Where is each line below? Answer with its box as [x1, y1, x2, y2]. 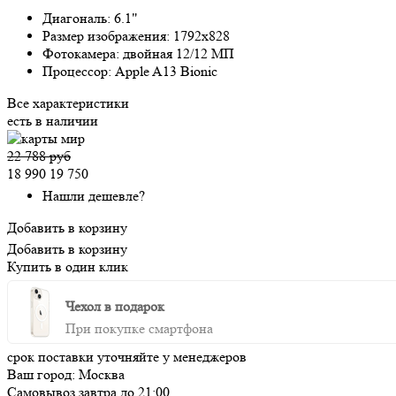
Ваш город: [7, 365, 79, 383]
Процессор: [42, 62, 115, 80]
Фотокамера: [42, 44, 123, 62]
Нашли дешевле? [42, 187, 145, 204]
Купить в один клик [7, 257, 128, 275]
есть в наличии [7, 111, 98, 129]
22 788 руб [7, 147, 71, 164]
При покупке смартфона [65, 319, 213, 337]
